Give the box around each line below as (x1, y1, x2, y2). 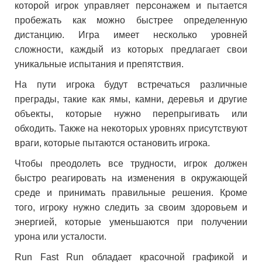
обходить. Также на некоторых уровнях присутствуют (15, 123, 247, 133)
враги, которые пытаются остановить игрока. (15, 138, 210, 148)
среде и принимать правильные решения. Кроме (15, 188, 247, 198)
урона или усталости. (15, 232, 106, 242)
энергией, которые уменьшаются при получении (15, 217, 247, 227)
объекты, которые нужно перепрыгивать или (15, 109, 247, 119)
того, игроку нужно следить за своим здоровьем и (15, 202, 247, 212)
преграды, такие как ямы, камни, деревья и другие (15, 94, 247, 104)
